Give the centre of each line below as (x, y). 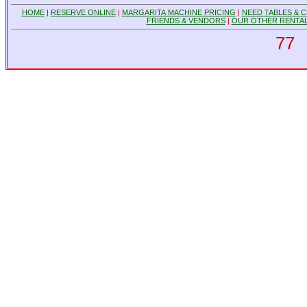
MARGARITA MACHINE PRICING (179, 13)
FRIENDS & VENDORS (186, 21)
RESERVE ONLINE (83, 13)
